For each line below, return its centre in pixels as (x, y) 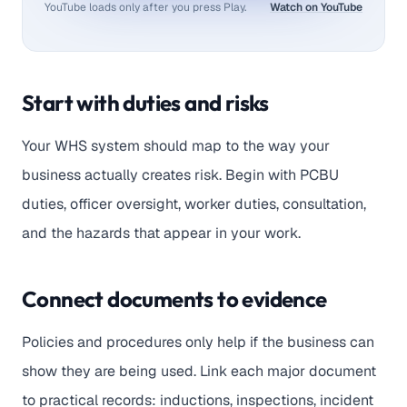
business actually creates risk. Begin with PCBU (180, 174)
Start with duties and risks (145, 102)
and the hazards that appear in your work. (161, 233)
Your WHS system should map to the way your (176, 145)
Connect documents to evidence (174, 298)
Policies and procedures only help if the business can (198, 342)
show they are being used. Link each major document (199, 371)
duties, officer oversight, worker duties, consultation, (194, 203)
